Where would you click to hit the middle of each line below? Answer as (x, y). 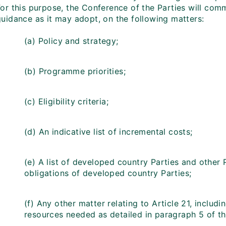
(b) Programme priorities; (75, 71)
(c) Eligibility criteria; (66, 101)
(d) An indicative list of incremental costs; (108, 132)
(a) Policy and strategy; (71, 41)
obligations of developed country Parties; (108, 173)
